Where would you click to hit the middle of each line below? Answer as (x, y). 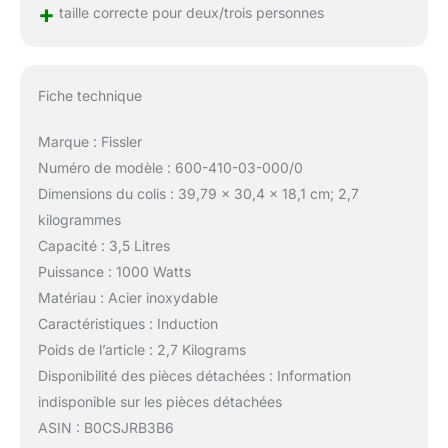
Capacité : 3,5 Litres (103, 245)
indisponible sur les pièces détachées (159, 401)
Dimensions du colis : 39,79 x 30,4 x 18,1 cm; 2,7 (198, 193)
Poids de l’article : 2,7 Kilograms (141, 349)
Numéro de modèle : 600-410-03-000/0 (170, 167)
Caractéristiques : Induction (127, 323)
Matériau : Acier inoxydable (127, 297)
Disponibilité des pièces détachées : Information (194, 375)
